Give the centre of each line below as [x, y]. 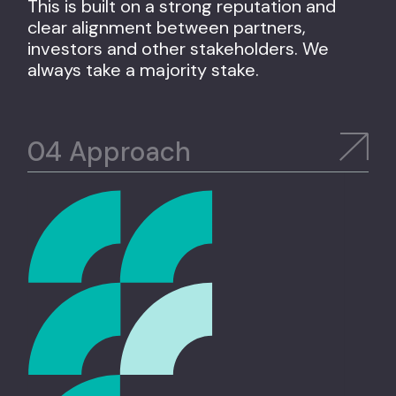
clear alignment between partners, [167, 27]
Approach [127, 152]
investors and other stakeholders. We [179, 48]
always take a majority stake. [144, 69]
